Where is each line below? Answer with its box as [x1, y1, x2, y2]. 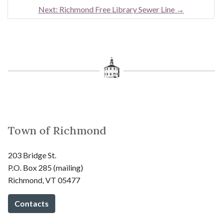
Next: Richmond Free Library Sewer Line [38, 4, 175, 14]
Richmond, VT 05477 [8, 175, 80, 185]
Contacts [14, 199, 49, 209]
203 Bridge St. [8, 150, 56, 160]
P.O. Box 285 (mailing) [8, 163, 83, 173]
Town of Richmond [8, 123, 106, 138]
